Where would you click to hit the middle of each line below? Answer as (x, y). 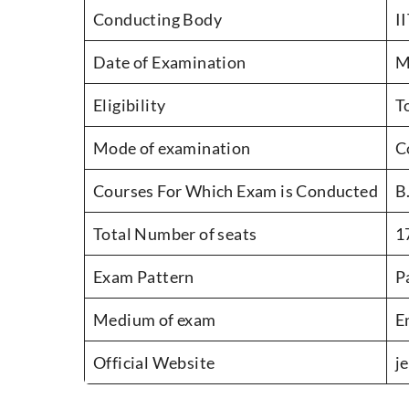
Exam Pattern (144, 277)
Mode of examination (172, 148)
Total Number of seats (175, 234)
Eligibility (130, 105)
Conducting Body (157, 20)
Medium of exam (155, 320)
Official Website (154, 363)
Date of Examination (170, 63)
